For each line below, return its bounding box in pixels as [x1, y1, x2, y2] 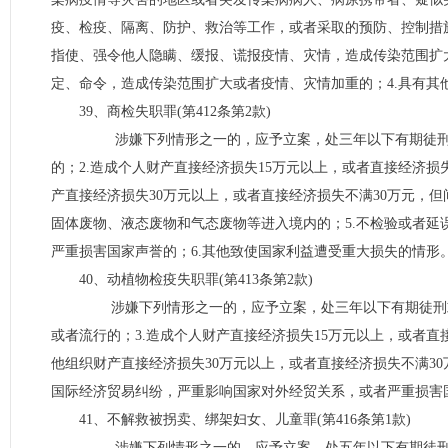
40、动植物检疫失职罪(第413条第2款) [79, 272, 313, 287]
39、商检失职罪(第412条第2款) [79, 104, 271, 119]
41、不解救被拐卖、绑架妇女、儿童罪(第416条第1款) [79, 412, 411, 427]
